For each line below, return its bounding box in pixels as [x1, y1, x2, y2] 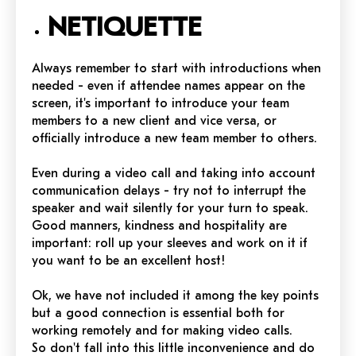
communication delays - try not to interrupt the [32, 183, 306, 198]
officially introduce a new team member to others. [32, 130, 317, 145]
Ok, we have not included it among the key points [32, 288, 319, 303]
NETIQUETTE [48, 10, 202, 43]
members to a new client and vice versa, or [32, 113, 277, 128]
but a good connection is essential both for [32, 305, 284, 320]
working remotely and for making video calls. [32, 323, 292, 338]
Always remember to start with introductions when [32, 60, 321, 75]
